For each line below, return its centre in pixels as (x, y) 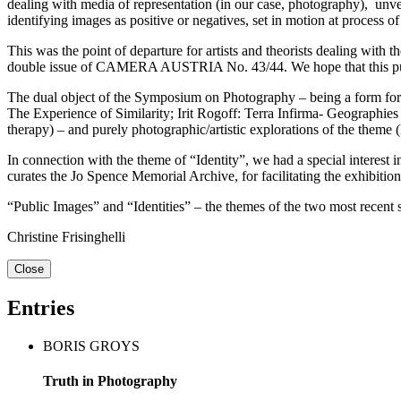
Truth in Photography (110, 381)
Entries (41, 308)
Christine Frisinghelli (66, 237)
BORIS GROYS (91, 346)
